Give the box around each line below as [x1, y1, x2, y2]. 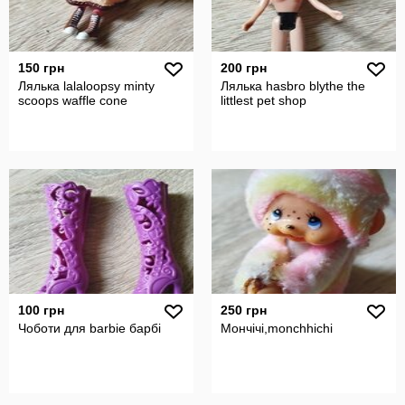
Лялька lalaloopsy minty [18, 79, 155, 93]
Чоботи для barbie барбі [18, 321, 161, 335]
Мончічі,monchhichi [221, 321, 333, 335]
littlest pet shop [221, 93, 306, 108]
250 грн [221, 303, 267, 317]
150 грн [18, 61, 64, 75]
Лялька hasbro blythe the [221, 79, 365, 93]
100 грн [18, 303, 64, 317]
